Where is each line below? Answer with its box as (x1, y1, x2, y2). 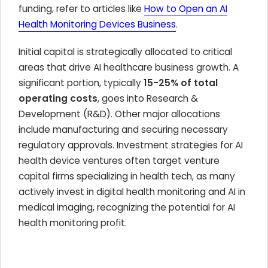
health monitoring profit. (19, 217, 127, 229)
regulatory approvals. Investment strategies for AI (19, 139, 243, 151)
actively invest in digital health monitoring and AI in (19, 185, 245, 198)
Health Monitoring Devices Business (19, 18, 176, 31)
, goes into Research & (98, 92, 198, 105)
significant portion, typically (19, 77, 144, 89)
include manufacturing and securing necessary (19, 123, 228, 136)
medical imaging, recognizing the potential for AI (19, 201, 235, 214)
